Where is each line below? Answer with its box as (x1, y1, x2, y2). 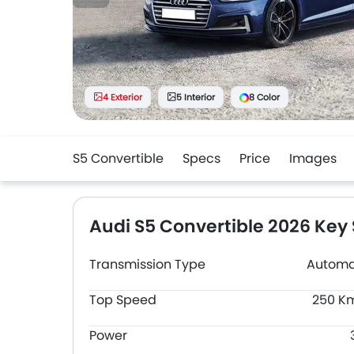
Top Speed (89, 291, 156, 309)
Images (289, 149, 337, 168)
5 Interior (176, 91, 215, 104)
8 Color (249, 91, 280, 104)
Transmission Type (89, 255, 205, 273)
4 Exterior (103, 91, 142, 104)
